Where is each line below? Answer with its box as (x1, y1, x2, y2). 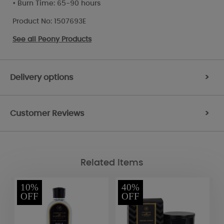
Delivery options (10, 73, 73, 81)
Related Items (80, 158, 143, 168)
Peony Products (38, 35, 91, 43)
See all (12, 35, 38, 43)
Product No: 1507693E (12, 17, 86, 25)
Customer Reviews (10, 109, 84, 117)
